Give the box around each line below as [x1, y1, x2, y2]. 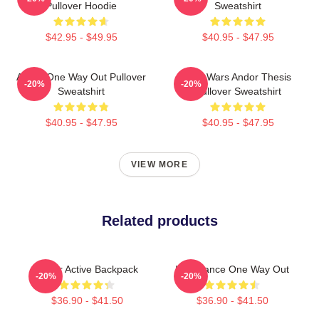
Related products [101, 212, 218, 229]
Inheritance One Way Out [175, 263, 289, 275]
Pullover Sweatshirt [194, 85, 281, 97]
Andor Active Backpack [36, 263, 138, 275]
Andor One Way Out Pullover [16, 70, 146, 83]
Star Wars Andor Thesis [184, 70, 291, 83]
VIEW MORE [131, 159, 188, 169]
